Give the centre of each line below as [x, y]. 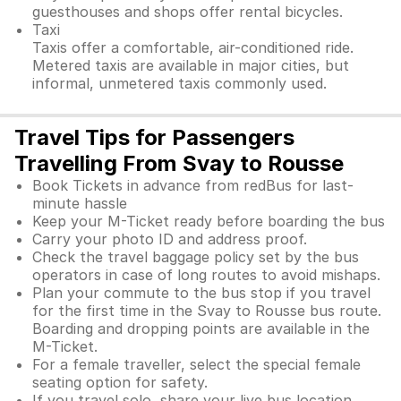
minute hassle [80, 203]
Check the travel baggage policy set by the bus [196, 257]
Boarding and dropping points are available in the [201, 328]
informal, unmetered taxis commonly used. [179, 83]
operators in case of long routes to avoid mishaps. [206, 275]
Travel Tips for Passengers [154, 137]
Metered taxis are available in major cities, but [191, 65]
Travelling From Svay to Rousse [179, 163]
